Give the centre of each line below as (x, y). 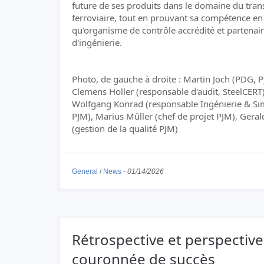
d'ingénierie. (97, 42)
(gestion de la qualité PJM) (125, 128)
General (85, 171)
